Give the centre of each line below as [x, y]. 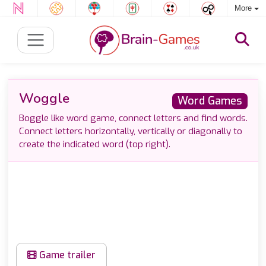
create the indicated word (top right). [94, 144]
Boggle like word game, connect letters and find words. [133, 118]
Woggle [44, 98]
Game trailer [66, 255]
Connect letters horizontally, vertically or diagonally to [130, 131]
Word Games [210, 101]
